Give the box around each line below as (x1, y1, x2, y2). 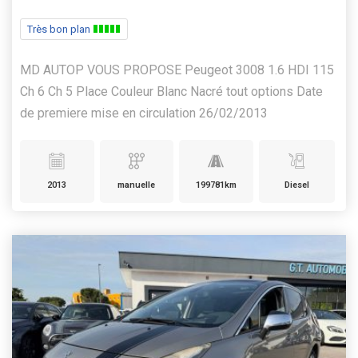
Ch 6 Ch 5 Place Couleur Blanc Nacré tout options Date (20, 84, 323, 100)
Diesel (284, 180, 309, 191)
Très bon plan (27, 23, 93, 36)
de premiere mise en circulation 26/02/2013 (20, 105, 268, 121)
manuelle (117, 180, 156, 191)
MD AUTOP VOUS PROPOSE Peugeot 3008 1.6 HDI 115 (20, 62, 334, 78)
